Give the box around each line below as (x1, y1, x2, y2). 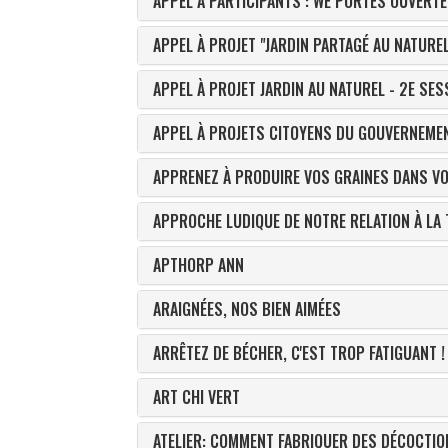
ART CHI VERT (153, 385, 240, 409)
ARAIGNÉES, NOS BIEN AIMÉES (153, 297, 341, 321)
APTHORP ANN (153, 253, 244, 277)
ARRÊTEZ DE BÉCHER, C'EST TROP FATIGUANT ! (153, 341, 445, 365)
